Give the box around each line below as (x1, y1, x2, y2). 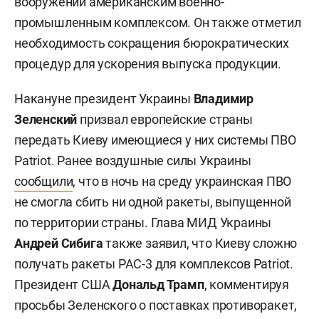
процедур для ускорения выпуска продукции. (14, 56, 281, 71)
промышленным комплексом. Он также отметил (14, 14, 301, 30)
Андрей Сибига (14, 235, 103, 251)
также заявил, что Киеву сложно (103, 235, 298, 251)
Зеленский (14, 111, 78, 127)
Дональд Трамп (113, 276, 204, 292)
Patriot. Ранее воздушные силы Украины (14, 152, 251, 168)
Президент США (14, 276, 113, 292)
